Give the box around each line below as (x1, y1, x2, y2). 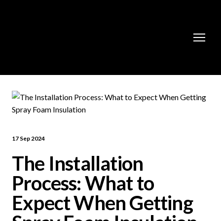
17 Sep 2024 (12, 135, 45, 143)
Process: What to (12, 171, 154, 195)
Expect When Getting (12, 191, 193, 215)
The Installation (12, 151, 144, 176)
